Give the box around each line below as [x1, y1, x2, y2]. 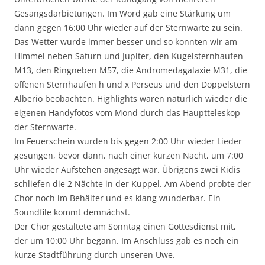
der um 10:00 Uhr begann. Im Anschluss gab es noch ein [14, 235, 239, 247]
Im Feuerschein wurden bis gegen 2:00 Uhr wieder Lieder [14, 135, 242, 147]
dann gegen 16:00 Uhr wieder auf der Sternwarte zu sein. [14, 22, 243, 34]
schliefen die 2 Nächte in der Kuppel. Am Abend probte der [14, 178, 251, 190]
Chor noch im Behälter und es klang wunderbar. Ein [14, 192, 221, 204]
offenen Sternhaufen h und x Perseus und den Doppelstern [14, 79, 250, 91]
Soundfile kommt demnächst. [14, 206, 130, 218]
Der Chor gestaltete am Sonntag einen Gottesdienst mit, [14, 221, 236, 232]
